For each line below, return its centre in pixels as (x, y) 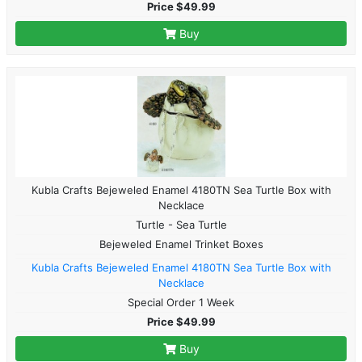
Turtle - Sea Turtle (181, 224)
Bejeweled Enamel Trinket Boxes (181, 244)
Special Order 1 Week (181, 302)
